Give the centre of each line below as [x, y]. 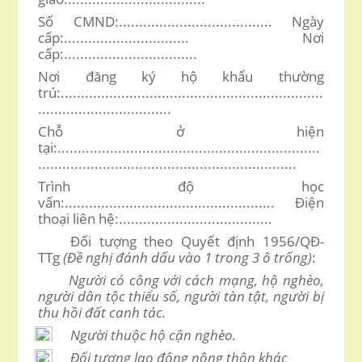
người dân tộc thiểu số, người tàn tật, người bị [181, 296]
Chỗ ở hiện [181, 131]
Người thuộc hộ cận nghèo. [154, 335]
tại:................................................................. [179, 147]
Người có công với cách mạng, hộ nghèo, [187, 280]
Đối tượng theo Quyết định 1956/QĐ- [197, 241]
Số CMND [76, 21]
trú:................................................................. [181, 92]
